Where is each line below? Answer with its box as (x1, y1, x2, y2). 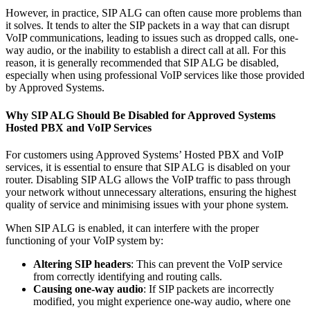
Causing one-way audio (33, 282, 143, 295)
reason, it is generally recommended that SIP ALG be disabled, (6, 57, 279, 69)
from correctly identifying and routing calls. (33, 270, 222, 282)
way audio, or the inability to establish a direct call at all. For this (6, 44, 286, 57)
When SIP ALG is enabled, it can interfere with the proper (6, 221, 259, 234)
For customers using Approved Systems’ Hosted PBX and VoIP (6, 148, 283, 161)
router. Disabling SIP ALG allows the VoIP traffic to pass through (6, 173, 291, 185)
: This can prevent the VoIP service (131, 257, 282, 270)
